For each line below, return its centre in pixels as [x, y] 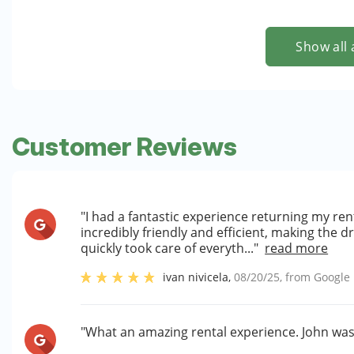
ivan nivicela [196, 277]
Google [332, 277]
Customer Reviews [124, 147]
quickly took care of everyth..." [170, 248]
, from [297, 277]
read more [297, 248]
